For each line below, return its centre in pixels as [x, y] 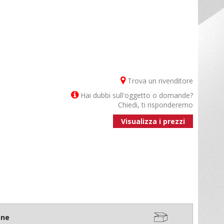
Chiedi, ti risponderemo [155, 104]
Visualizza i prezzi [153, 121]
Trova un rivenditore [159, 80]
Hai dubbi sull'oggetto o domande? [136, 95]
